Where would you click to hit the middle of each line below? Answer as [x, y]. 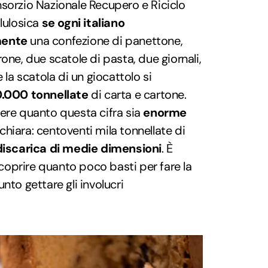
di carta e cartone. [137, 95]
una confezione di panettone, [105, 41]
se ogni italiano [83, 23]
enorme [165, 113]
